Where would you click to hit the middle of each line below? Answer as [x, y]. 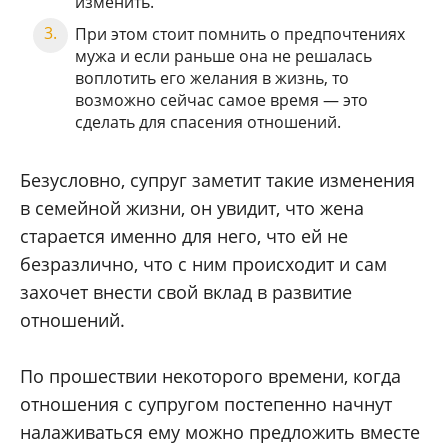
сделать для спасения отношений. [208, 122]
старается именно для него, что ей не [184, 236]
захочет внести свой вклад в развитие [186, 292]
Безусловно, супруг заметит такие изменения [217, 180]
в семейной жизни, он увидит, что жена [192, 208]
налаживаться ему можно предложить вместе [220, 432]
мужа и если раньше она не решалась [223, 56]
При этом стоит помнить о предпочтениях [240, 34]
